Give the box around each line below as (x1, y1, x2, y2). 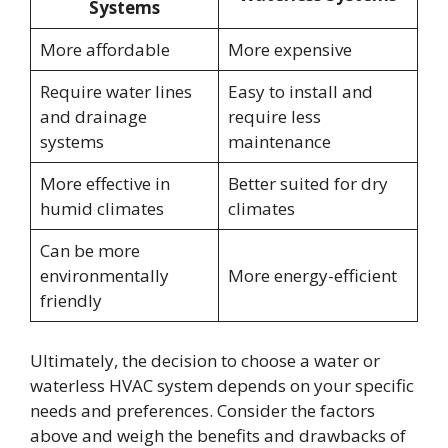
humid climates (39, 197, 164, 221)
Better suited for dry (227, 172, 388, 196)
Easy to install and (227, 80, 373, 104)
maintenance (227, 130, 331, 154)
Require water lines (39, 80, 192, 104)
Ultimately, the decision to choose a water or (30, 348, 380, 372)
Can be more (39, 239, 140, 263)
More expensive (227, 38, 352, 62)
